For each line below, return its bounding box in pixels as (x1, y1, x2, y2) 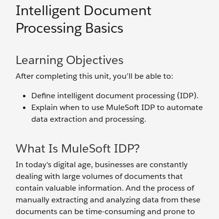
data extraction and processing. (31, 114, 146, 124)
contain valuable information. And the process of (16, 183, 194, 193)
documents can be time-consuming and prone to (16, 206, 195, 217)
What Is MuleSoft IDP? (16, 141, 140, 156)
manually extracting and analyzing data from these (16, 195, 200, 205)
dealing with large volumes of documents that (16, 171, 183, 181)
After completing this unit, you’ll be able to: (16, 71, 173, 81)
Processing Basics (16, 19, 123, 37)
